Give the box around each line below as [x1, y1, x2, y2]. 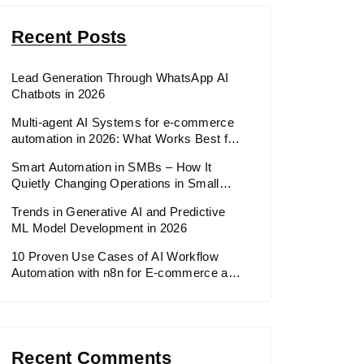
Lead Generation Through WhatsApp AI [11, 70, 229, 84]
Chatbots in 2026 [11, 86, 106, 101]
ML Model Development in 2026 [11, 220, 187, 235]
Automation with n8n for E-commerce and [11, 265, 242, 279]
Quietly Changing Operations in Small [11, 175, 219, 190]
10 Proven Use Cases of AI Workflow [11, 249, 219, 263]
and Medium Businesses [11, 192, 149, 206]
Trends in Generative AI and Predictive [11, 204, 226, 219]
